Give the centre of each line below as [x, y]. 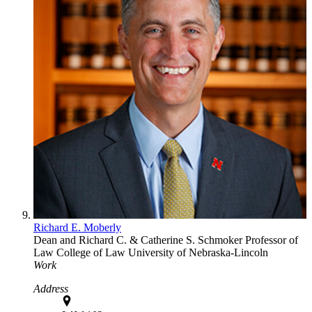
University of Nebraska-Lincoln [198, 252]
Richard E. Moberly [77, 227]
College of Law [92, 252]
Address [51, 288]
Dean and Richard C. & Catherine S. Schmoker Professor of [166, 240]
